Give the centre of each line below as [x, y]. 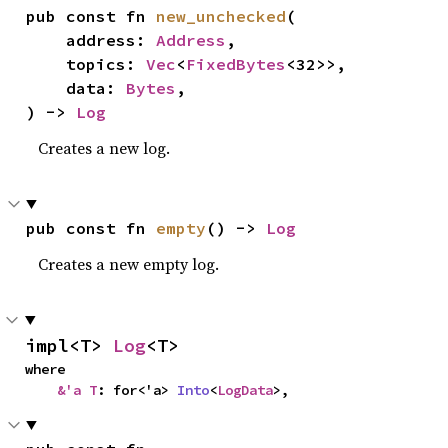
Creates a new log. [104, 147]
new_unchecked [221, 15]
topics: [106, 63]
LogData [245, 389]
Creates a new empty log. [129, 263]
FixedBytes [236, 63]
